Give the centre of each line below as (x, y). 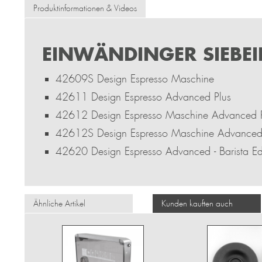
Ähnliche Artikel (59, 204)
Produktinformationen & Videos (85, 8)
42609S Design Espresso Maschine (135, 79)
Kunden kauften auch (197, 204)
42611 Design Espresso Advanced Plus (144, 97)
